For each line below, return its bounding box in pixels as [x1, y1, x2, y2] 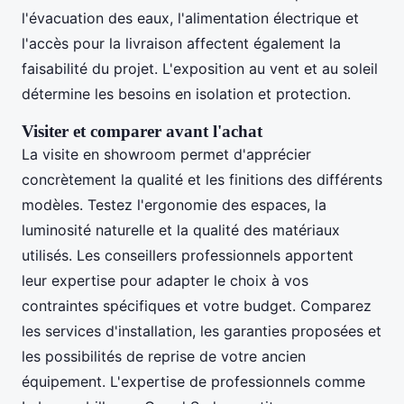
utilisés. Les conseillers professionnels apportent [22, 245, 353, 264]
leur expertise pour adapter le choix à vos [22, 271, 308, 289]
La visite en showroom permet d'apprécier [22, 144, 311, 163]
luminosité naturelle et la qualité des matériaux [22, 220, 340, 239]
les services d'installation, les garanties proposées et [22, 321, 381, 340]
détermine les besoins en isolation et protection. [22, 84, 351, 103]
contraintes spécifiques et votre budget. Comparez [22, 296, 372, 315]
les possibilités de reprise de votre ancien [22, 346, 306, 365]
